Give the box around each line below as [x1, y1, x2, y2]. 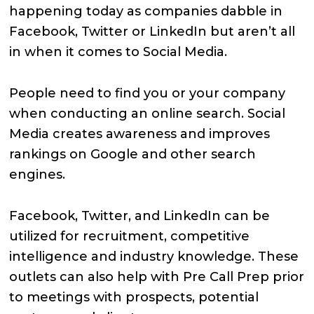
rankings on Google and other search [9, 146, 257, 162]
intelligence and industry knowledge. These [9, 248, 299, 264]
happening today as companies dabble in [9, 3, 283, 19]
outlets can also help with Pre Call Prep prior [9, 268, 305, 285]
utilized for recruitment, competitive [9, 228, 250, 244]
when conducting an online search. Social [9, 105, 286, 121]
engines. [9, 166, 66, 182]
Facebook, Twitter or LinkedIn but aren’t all [9, 23, 296, 39]
